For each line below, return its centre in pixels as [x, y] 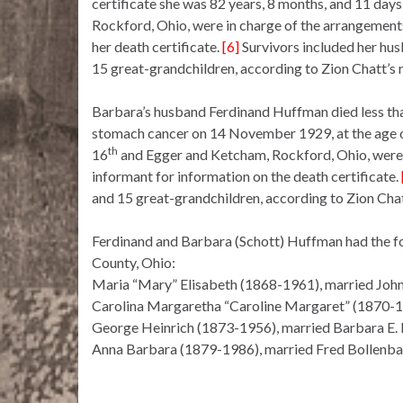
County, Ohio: [134, 263]
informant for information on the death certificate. [246, 176]
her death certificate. [156, 47]
